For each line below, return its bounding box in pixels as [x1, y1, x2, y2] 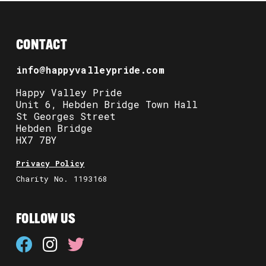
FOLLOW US [15, 213, 76, 227]
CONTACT [15, 38, 68, 53]
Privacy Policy [15, 158, 85, 168]
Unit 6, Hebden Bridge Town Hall [15, 97, 198, 110]
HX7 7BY [15, 133, 56, 146]
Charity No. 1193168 [15, 174, 108, 184]
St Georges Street [15, 109, 116, 122]
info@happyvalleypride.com [15, 63, 164, 76]
